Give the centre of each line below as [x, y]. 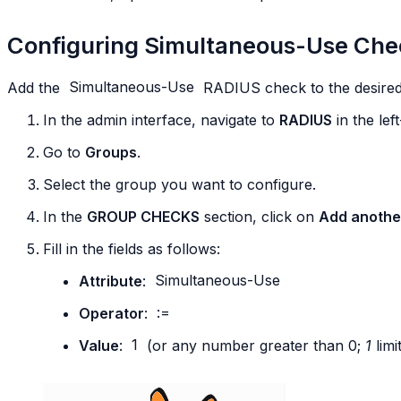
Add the [36, 87]
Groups [111, 152]
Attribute [111, 281]
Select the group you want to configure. [179, 184]
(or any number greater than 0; [253, 345]
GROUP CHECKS [143, 216]
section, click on [259, 216]
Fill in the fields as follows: [132, 248]
